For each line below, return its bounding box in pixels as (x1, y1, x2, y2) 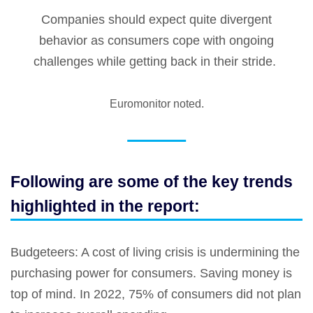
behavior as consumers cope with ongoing (39, 33, 274, 48)
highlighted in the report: (10, 196, 204, 215)
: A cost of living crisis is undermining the (75, 245, 300, 259)
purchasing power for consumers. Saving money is (10, 265, 292, 280)
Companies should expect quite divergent (41, 12, 272, 27)
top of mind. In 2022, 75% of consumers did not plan (10, 286, 301, 301)
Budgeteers (10, 245, 75, 259)
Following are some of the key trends (10, 172, 293, 191)
